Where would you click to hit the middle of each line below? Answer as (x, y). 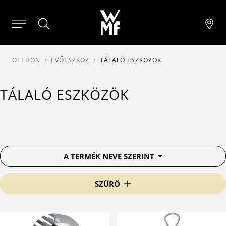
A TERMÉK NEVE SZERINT (110, 156)
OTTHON (26, 60)
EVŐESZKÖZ (70, 60)
